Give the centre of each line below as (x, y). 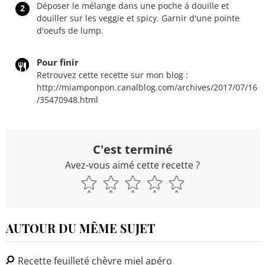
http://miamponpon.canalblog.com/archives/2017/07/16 (147, 87)
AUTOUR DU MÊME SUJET (80, 228)
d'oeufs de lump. (70, 30)
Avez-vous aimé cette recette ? (132, 165)
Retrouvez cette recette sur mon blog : (112, 75)
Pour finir (58, 62)
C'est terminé (132, 149)
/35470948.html (67, 99)
